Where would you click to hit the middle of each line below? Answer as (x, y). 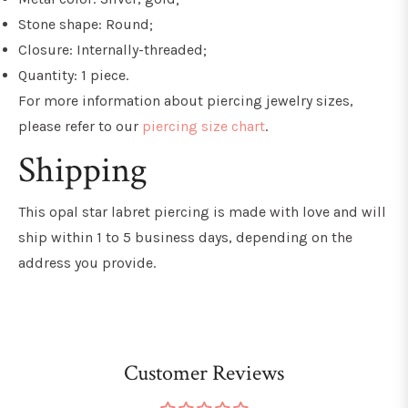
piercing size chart (204, 126)
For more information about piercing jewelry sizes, (186, 101)
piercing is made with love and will (268, 212)
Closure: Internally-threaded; (112, 50)
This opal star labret (84, 212)
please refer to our (80, 126)
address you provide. (87, 263)
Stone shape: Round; (86, 24)
